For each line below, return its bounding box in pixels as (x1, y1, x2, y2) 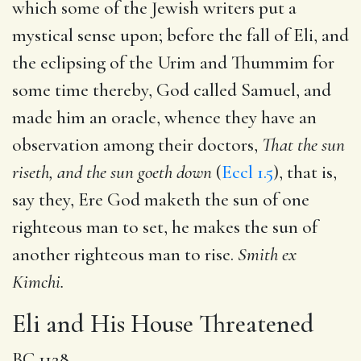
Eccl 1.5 (222, 160, 273, 184)
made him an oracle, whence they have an (12, 106, 317, 129)
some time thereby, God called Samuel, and (12, 78, 331, 102)
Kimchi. (12, 270, 64, 293)
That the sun (262, 133, 345, 156)
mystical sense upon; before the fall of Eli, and (12, 23, 349, 47)
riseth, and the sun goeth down (12, 160, 212, 184)
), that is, (273, 160, 337, 184)
